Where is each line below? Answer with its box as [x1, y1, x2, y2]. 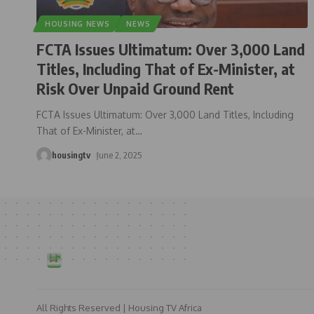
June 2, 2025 [96, 149, 142, 161]
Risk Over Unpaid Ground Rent [36, 78, 234, 98]
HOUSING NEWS [45, 19, 110, 28]
